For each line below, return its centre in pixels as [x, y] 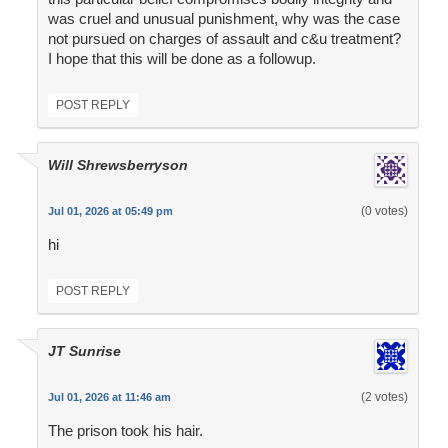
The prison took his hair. [125, 431]
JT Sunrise [84, 351]
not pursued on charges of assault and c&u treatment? [224, 39]
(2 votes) [384, 397]
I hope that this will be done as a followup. [181, 59]
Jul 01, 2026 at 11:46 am [109, 397]
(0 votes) [384, 211]
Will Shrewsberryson [117, 165]
